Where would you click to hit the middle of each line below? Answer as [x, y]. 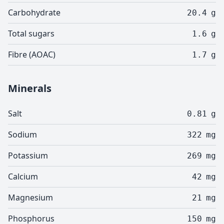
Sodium [22, 134]
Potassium [28, 155]
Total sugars [31, 33]
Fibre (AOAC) [32, 54]
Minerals [30, 88]
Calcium [23, 176]
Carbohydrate [34, 12]
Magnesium [30, 197]
